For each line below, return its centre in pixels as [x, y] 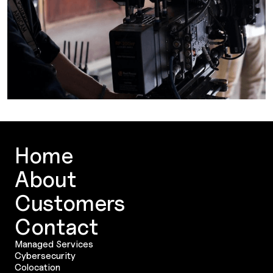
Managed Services [54, 244]
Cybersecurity [45, 255]
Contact [56, 226]
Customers [70, 202]
